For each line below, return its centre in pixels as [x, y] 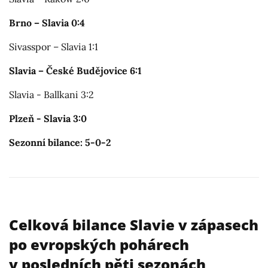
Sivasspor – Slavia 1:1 [54, 47]
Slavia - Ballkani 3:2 [51, 95]
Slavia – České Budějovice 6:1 [75, 71]
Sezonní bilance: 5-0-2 [60, 143]
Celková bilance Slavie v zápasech [134, 225]
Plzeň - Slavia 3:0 [48, 119]
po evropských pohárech [99, 245]
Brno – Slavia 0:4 [47, 23]
